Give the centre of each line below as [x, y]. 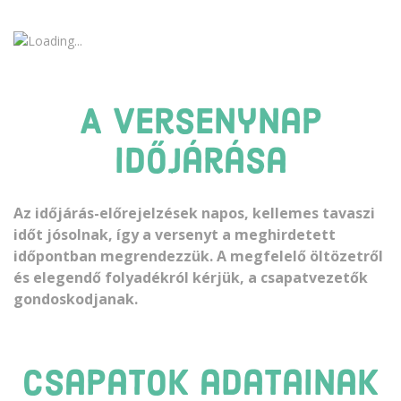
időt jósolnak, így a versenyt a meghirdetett [175, 234]
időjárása [200, 163]
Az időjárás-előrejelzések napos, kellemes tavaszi [194, 213]
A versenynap [200, 124]
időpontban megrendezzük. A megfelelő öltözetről [198, 256]
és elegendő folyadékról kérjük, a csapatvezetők [191, 277]
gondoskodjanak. [76, 299]
